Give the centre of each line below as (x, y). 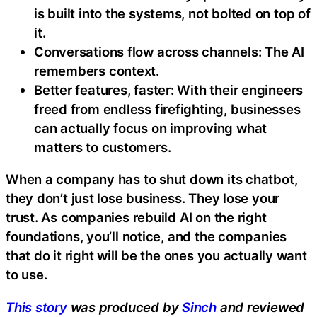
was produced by (125, 307)
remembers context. (97, 70)
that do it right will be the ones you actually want (156, 256)
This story (36, 307)
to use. (27, 275)
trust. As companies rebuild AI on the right (136, 218)
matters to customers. (103, 147)
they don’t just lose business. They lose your (143, 198)
